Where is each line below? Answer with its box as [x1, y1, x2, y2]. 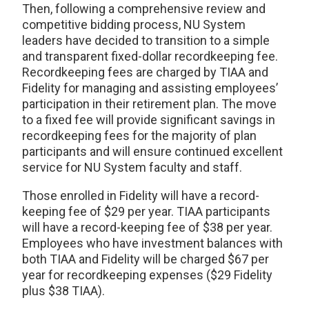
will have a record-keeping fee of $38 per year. [22, 220, 272, 235]
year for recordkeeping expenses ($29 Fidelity [22, 268, 272, 283]
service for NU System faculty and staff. [22, 160, 242, 175]
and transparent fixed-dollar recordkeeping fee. [22, 49, 278, 64]
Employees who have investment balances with [22, 236, 283, 251]
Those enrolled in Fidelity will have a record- [22, 188, 259, 203]
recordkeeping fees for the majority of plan [22, 128, 257, 143]
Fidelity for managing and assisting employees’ [22, 81, 278, 96]
